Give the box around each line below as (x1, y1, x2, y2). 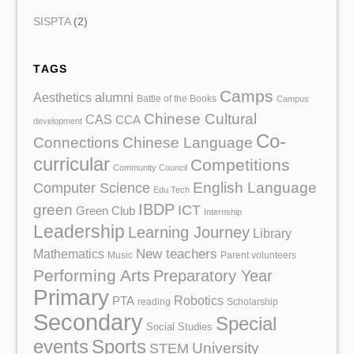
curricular (33, 153, 111, 175)
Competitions (190, 156, 291, 175)
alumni (95, 90, 134, 106)
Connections (33, 134, 120, 152)
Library (253, 226, 292, 241)
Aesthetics (33, 90, 92, 105)
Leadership (33, 221, 126, 243)
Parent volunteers (220, 250, 297, 262)
